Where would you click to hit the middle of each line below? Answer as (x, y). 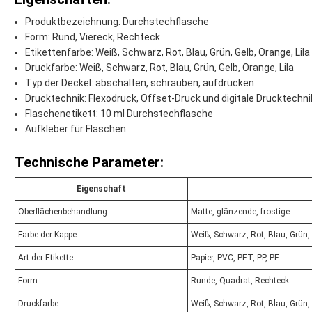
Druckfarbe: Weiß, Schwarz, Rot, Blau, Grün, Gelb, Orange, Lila (159, 68)
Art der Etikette (46, 258)
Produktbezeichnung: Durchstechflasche (117, 22)
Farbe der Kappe (47, 235)
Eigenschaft (101, 189)
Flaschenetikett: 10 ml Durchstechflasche (119, 114)
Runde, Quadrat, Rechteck (240, 281)
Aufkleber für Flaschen (76, 129)
